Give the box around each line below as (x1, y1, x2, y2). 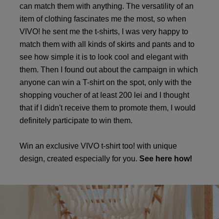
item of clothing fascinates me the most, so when (20, 15, 186, 23)
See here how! (139, 154, 192, 163)
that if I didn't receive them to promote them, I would (20, 104, 196, 112)
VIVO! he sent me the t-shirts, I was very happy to (20, 27, 188, 36)
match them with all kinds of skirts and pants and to (20, 40, 195, 48)
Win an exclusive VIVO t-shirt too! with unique (20, 142, 177, 150)
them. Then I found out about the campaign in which (20, 66, 198, 74)
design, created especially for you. (20, 154, 139, 163)
